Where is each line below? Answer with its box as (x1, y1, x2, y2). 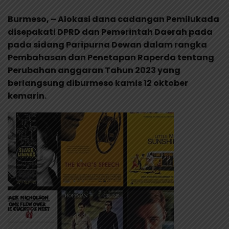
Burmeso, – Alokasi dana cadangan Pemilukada (8, 13, 219, 26)
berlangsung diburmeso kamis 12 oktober (8, 77, 188, 89)
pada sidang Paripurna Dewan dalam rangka (8, 39, 207, 51)
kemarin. (8, 90, 47, 102)
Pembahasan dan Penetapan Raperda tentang (8, 52, 214, 64)
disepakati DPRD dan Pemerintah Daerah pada (8, 26, 213, 38)
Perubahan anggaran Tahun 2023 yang (8, 64, 180, 77)
